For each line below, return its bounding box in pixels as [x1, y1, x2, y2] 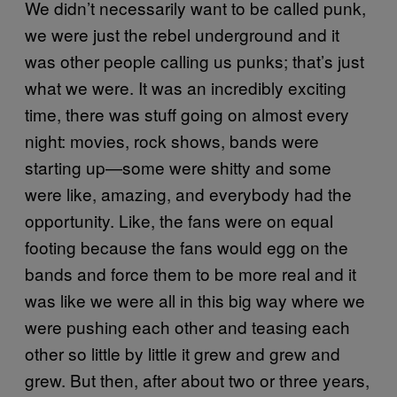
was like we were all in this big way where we [25, 287, 365, 312]
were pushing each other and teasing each [25, 314, 350, 339]
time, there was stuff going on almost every [25, 101, 349, 126]
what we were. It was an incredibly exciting [25, 74, 346, 99]
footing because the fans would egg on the [25, 234, 348, 259]
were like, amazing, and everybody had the [25, 181, 352, 206]
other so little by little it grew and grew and [25, 340, 340, 365]
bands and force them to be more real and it [25, 261, 356, 285]
